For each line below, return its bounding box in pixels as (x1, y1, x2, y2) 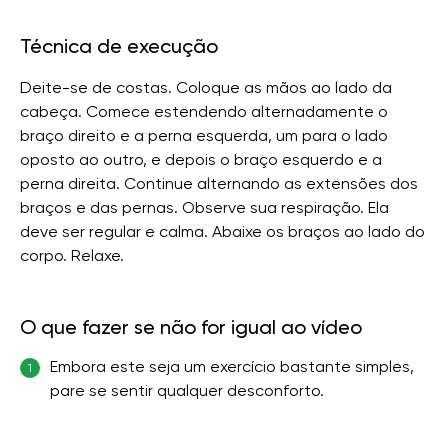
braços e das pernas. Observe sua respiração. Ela (20, 198, 389, 217)
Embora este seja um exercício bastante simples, (50, 357, 414, 376)
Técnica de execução (20, 34, 218, 58)
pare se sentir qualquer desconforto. (50, 381, 324, 400)
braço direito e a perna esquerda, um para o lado (20, 126, 388, 145)
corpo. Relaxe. (20, 246, 124, 265)
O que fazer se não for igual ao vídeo (20, 315, 362, 339)
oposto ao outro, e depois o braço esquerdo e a (20, 150, 382, 169)
